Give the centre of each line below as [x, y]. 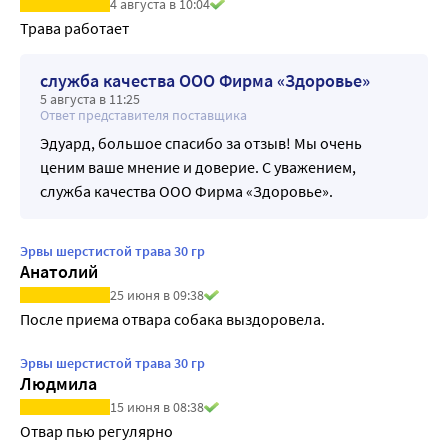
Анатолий [59, 271]
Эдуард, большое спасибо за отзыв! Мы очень [201, 142]
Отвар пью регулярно [96, 431]
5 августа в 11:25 [90, 98]
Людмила [58, 384]
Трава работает [74, 27]
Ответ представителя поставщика [143, 114]
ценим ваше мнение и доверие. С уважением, [198, 166]
